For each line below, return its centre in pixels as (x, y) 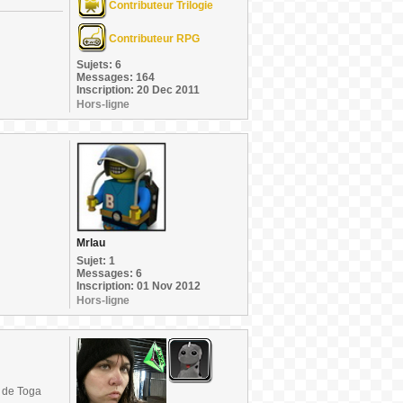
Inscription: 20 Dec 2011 (138, 90)
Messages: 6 (109, 273)
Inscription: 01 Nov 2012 (139, 286)
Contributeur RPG (154, 39)
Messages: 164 (116, 77)
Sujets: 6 (99, 65)
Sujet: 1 (96, 261)
